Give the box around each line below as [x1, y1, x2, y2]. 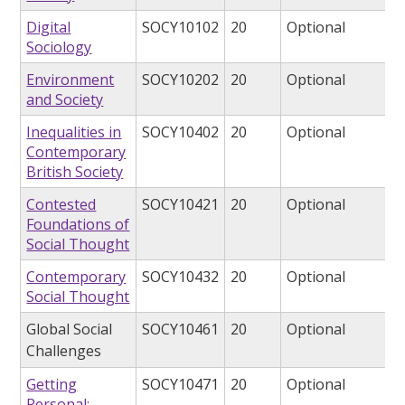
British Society [26, 162, 124, 183]
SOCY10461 [142, 319, 220, 340]
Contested [26, 194, 97, 215]
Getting [26, 374, 78, 395]
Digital [26, 17, 71, 38]
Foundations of [26, 214, 130, 235]
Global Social [26, 319, 113, 340]
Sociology [26, 37, 92, 58]
